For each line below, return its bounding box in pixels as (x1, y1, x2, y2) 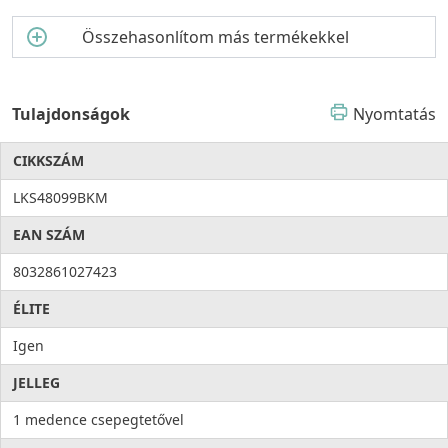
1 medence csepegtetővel (13, 410, 184, 430)
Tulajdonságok (12, 103, 130, 126)
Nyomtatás (353, 103, 436, 126)
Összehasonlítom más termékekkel (81, 26, 349, 49)
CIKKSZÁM (13, 151, 84, 171)
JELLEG (13, 373, 60, 393)
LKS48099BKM (13, 188, 108, 208)
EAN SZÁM (13, 225, 85, 245)
